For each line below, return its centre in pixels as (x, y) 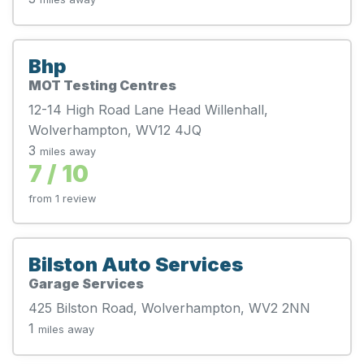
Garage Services (86, 283)
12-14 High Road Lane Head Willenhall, (148, 109)
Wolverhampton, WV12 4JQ (115, 130)
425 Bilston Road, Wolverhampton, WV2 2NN (169, 308)
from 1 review (62, 198)
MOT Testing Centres (102, 85)
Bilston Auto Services (136, 264)
